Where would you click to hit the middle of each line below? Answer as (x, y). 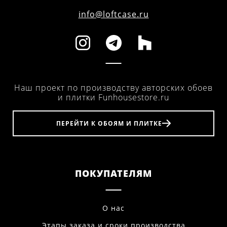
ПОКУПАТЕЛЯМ (113, 174)
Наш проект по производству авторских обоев (113, 88)
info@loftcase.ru (113, 14)
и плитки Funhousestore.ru (113, 98)
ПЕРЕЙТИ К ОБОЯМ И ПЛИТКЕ (109, 123)
